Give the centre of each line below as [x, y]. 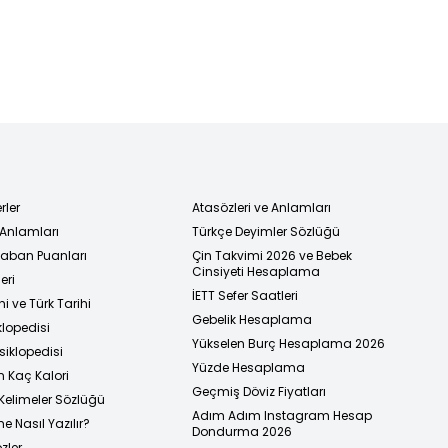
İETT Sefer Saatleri [245, 295]
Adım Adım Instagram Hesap [282, 415]
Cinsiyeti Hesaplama [256, 271]
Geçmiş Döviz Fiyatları [259, 391]
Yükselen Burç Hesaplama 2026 [288, 343]
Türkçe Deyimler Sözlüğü [266, 231]
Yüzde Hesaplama [248, 367]
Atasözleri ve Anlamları [261, 207]
